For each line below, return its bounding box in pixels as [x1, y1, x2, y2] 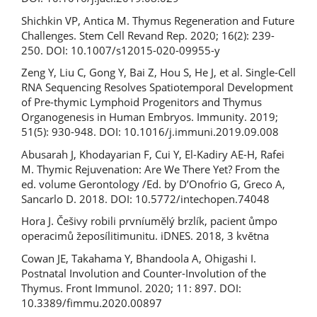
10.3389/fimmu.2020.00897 [21, 295, 162, 310]
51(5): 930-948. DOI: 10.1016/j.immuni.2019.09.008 [21, 125, 279, 139]
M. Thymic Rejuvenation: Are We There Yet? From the [21, 161, 279, 176]
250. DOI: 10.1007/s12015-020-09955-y [21, 42, 220, 57]
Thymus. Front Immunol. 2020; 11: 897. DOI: [21, 280, 241, 295]
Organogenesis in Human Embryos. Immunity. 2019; [21, 110, 278, 124]
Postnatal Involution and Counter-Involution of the [21, 265, 266, 280]
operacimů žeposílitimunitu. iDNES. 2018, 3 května [21, 229, 269, 243]
